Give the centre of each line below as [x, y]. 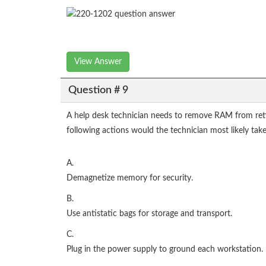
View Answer [98, 62]
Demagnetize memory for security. [130, 178]
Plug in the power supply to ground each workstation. [165, 250]
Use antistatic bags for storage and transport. [149, 214]
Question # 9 [98, 90]
